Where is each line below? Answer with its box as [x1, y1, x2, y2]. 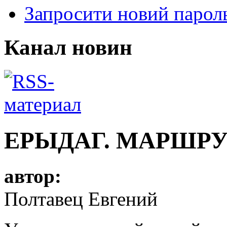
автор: [4, 165, 66, 187]
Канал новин [4, 35, 132, 60]
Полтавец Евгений [4, 188, 158, 210]
